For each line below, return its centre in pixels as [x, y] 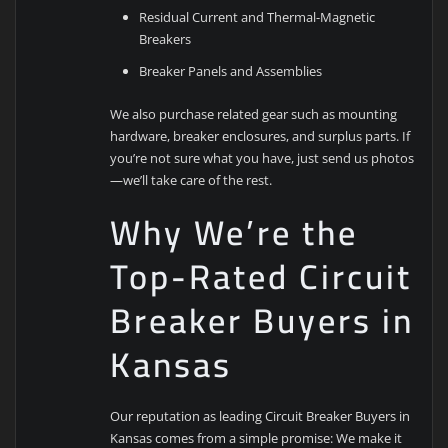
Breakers [165, 38]
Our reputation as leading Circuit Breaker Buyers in [260, 416]
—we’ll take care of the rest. [191, 179]
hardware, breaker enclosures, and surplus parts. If [260, 135]
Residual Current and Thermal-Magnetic [257, 16]
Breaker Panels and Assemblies [231, 70]
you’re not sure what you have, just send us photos [262, 157]
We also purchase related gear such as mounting [254, 113]
